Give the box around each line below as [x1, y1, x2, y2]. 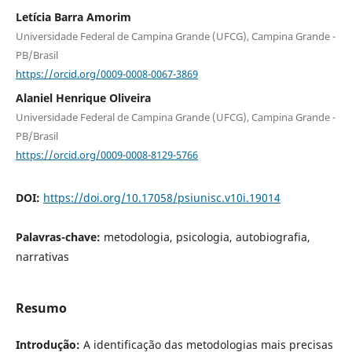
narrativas [15, 248, 69, 264]
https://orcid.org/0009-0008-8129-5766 [15, 147, 198, 162]
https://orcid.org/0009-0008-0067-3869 [15, 66, 198, 81]
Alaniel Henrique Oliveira [15, 90, 151, 106]
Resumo [15, 299, 67, 317]
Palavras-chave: [15, 229, 104, 244]
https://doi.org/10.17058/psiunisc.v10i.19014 [42, 189, 280, 205]
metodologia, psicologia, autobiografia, [103, 229, 310, 244]
